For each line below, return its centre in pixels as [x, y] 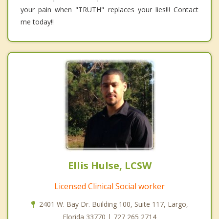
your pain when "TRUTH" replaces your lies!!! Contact [109, 10]
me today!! [37, 22]
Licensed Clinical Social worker [109, 186]
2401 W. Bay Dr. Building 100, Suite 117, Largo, [113, 204]
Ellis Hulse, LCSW [109, 166]
